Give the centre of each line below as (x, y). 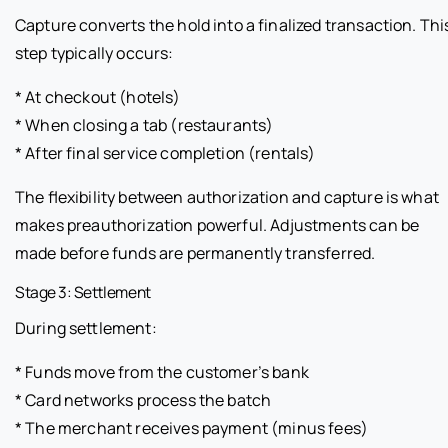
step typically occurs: (94, 52)
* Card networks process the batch (143, 399)
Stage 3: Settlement (83, 291)
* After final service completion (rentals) (165, 152)
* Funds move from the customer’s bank (162, 371)
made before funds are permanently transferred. (195, 252)
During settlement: (86, 327)
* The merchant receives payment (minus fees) (192, 427)
